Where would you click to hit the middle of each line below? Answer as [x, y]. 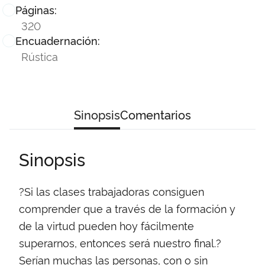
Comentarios [156, 114]
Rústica [40, 56]
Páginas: [36, 10]
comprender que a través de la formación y [127, 209]
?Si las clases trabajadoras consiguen [112, 191]
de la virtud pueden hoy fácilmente [106, 226]
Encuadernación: [58, 41]
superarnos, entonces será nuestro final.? [120, 243]
